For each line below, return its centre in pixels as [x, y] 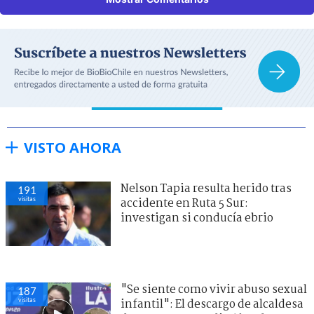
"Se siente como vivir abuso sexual [214, 289]
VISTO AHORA [73, 147]
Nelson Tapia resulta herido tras [206, 189]
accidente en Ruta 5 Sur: [184, 203]
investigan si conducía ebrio [197, 218]
